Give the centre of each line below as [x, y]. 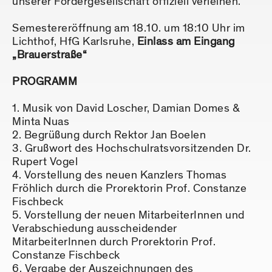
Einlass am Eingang [186, 42]
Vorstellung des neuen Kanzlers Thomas [125, 175]
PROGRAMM [45, 82]
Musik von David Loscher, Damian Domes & [131, 109]
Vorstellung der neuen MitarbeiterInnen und [134, 216]
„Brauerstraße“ [49, 55]
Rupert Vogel [45, 162]
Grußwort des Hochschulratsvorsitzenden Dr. [138, 149]
